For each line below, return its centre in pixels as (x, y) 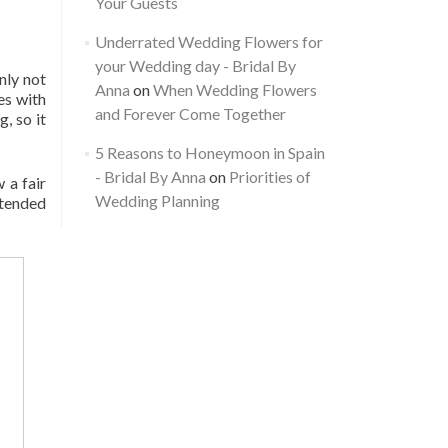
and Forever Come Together (190, 113)
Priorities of (269, 176)
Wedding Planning (157, 200)
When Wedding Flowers (234, 89)
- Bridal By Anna (150, 176)
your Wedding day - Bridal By (195, 65)
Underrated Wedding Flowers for (208, 41)
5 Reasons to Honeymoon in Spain (209, 152)
